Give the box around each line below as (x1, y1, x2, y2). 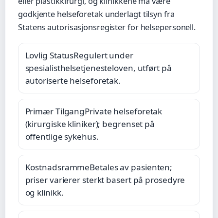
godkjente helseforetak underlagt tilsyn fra (18, 9, 175, 20)
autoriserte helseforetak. (25, 74, 121, 86)
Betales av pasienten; (90, 161, 173, 173)
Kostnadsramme (25, 161, 90, 173)
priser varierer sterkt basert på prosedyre (25, 174, 185, 185)
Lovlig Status (25, 49, 74, 61)
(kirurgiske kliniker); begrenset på (25, 118, 155, 129)
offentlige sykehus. (25, 130, 99, 142)
